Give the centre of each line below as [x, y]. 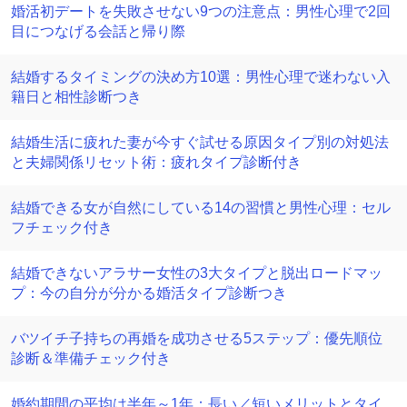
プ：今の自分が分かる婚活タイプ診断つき [149, 293]
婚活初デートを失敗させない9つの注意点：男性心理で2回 [201, 11]
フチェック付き [62, 228]
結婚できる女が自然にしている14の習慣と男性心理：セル [201, 208]
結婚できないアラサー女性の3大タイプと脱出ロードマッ [197, 273]
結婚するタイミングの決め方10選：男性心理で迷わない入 [201, 77]
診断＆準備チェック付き [91, 358]
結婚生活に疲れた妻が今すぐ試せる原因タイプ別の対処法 [200, 142]
